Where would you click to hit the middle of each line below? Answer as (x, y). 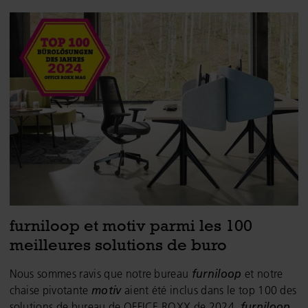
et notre (262, 273)
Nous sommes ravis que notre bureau (100, 273)
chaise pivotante (50, 290)
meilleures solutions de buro (118, 245)
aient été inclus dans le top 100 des (209, 290)
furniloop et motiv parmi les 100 (131, 225)
